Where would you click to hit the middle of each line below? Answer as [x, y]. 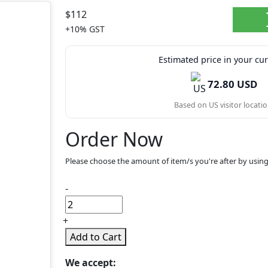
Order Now [114, 139]
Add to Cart [95, 237]
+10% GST [85, 29]
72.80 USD [233, 84]
